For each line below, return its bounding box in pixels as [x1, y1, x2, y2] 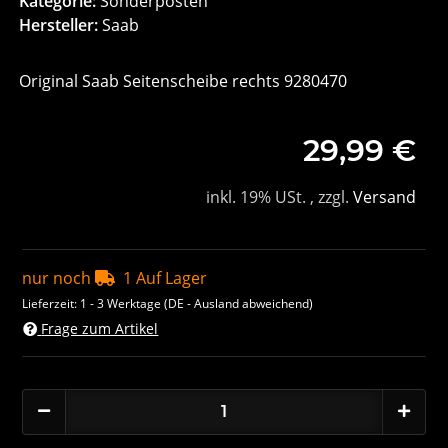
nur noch [22, 267, 96, 290]
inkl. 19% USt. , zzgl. [205, 186, 353, 209]
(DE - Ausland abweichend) [164, 295, 314, 313]
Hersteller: [19, 14, 99, 37]
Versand [352, 186, 416, 209]
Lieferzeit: [22, 295, 81, 313]
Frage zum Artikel [41, 318, 159, 338]
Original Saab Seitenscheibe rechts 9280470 [19, 70, 348, 93]
